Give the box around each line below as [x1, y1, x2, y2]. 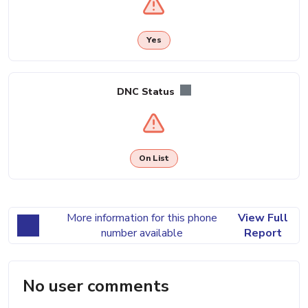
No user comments [23, 274, 169, 297]
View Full [237, 210, 288, 225]
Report [243, 225, 282, 241]
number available [100, 225, 183, 241]
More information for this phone [66, 210, 217, 225]
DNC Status [117, 85, 177, 98]
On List [139, 153, 169, 164]
